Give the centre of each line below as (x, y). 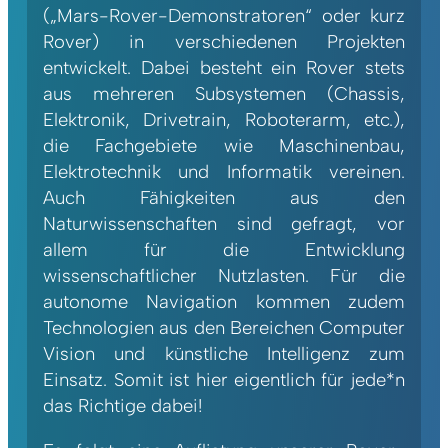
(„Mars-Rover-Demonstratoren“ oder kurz (224, 16)
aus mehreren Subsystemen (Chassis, (224, 94)
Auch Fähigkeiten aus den (224, 198)
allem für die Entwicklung (224, 250)
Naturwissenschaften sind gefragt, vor (224, 224)
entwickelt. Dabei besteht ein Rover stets (224, 68)
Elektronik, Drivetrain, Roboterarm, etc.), (224, 120)
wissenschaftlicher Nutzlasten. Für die (224, 276)
